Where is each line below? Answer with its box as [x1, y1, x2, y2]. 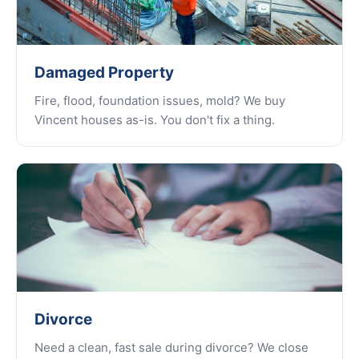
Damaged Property [34, 63, 174, 82]
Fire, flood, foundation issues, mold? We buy [34, 93, 285, 108]
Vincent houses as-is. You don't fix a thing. [34, 112, 275, 127]
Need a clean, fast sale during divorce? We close [34, 340, 309, 355]
